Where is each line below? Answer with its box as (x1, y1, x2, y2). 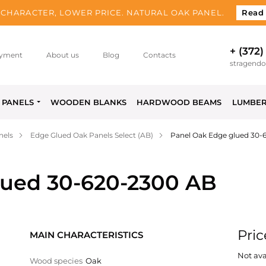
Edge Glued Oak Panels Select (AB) (30, 131, 153, 140)
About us (46, 50, 80, 59)
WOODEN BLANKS (50, 97, 127, 107)
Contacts (143, 50, 176, 59)
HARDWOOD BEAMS (137, 97, 222, 107)
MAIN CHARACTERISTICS (30, 229, 143, 240)
